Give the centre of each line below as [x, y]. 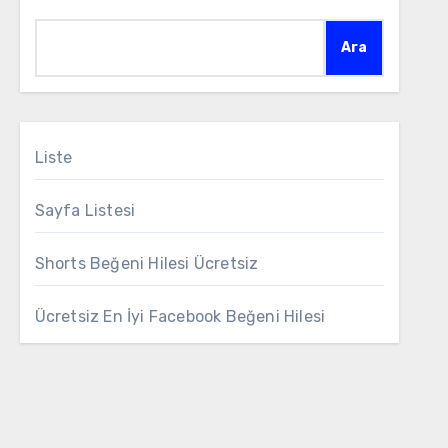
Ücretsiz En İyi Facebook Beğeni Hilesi [180, 316]
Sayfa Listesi [85, 210]
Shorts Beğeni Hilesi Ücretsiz [146, 263]
